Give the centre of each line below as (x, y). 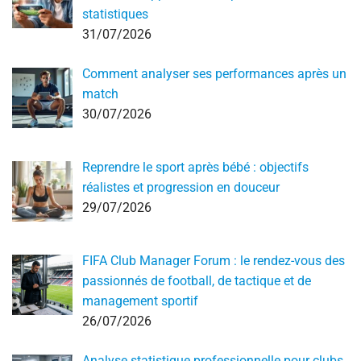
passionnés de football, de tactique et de (197, 281)
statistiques (115, 15)
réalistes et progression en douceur (181, 188)
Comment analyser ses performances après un (214, 74)
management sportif (140, 301)
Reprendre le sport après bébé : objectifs (195, 168)
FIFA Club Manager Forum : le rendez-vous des (214, 261)
